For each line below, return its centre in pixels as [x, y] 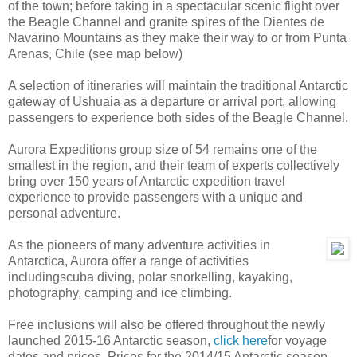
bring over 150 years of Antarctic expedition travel [147, 182]
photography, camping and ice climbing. [120, 293]
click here [241, 341]
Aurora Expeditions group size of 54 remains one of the [163, 150]
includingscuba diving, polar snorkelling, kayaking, [150, 277]
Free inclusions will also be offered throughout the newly [167, 325]
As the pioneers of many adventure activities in [139, 245]
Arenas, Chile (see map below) [95, 54]
